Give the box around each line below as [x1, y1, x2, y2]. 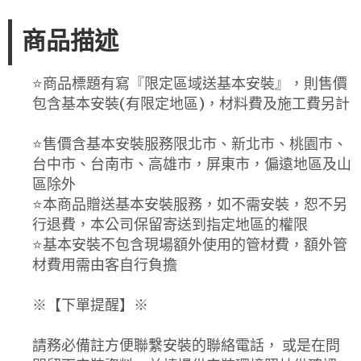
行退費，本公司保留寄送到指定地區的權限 [32, 214, 308, 234]
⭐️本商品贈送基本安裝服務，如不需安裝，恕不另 [32, 194, 347, 214]
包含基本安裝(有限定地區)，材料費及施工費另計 [32, 93, 350, 113]
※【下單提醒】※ [32, 295, 148, 314]
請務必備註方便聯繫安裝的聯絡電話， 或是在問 [32, 335, 340, 355]
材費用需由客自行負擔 [32, 255, 177, 274]
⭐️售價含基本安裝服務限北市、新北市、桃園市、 [32, 134, 347, 153]
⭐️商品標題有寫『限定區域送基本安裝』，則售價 [32, 73, 347, 93]
